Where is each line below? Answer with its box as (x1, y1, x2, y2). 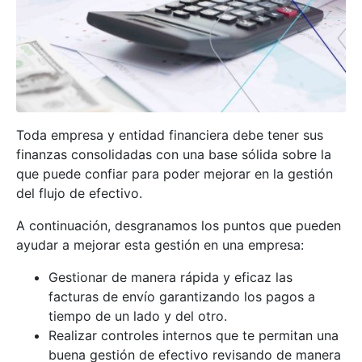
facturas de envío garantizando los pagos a (48, 288, 315, 305)
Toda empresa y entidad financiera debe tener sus (16, 127, 323, 144)
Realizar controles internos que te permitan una (48, 327, 339, 344)
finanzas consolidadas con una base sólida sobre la (16, 146, 331, 163)
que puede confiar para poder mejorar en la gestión (16, 166, 333, 183)
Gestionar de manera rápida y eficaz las (48, 269, 293, 286)
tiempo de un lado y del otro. (48, 308, 227, 325)
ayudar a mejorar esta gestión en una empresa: (16, 237, 304, 254)
